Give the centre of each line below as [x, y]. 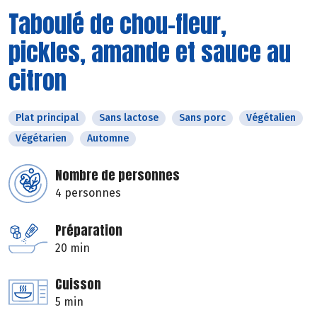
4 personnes [88, 192]
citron [38, 80]
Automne [108, 138]
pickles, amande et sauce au [150, 52]
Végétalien [271, 117]
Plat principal [47, 117]
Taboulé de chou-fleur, [117, 23]
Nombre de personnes [117, 175]
